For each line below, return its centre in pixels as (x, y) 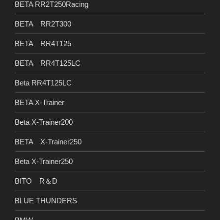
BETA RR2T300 (43, 24)
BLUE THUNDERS (46, 200)
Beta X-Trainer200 (44, 122)
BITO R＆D (36, 181)
